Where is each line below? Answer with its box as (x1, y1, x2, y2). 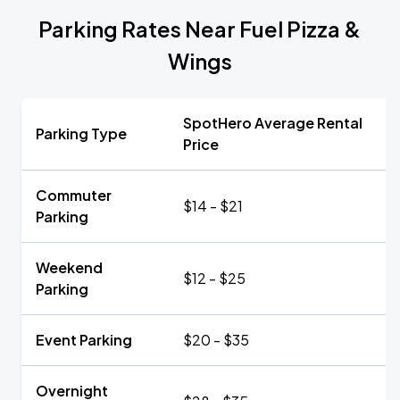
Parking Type (36, 124, 127, 143)
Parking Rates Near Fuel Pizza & (38, 15, 362, 42)
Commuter (36, 186, 112, 204)
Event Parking (36, 330, 132, 349)
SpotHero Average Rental (183, 113, 362, 132)
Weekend (36, 258, 103, 277)
